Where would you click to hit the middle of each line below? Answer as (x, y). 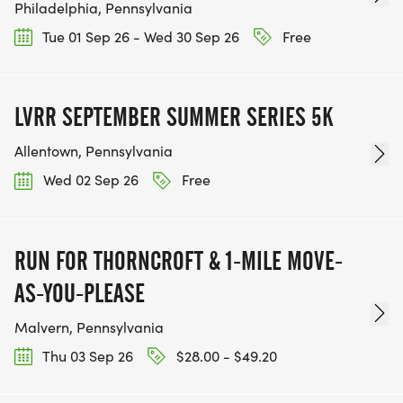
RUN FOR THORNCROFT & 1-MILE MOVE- (179, 260)
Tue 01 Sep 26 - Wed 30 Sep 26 (139, 37)
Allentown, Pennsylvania (94, 151)
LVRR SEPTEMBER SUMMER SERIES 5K (174, 117)
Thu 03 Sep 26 (86, 355)
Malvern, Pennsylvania (89, 327)
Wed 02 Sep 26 (89, 180)
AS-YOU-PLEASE (80, 293)
